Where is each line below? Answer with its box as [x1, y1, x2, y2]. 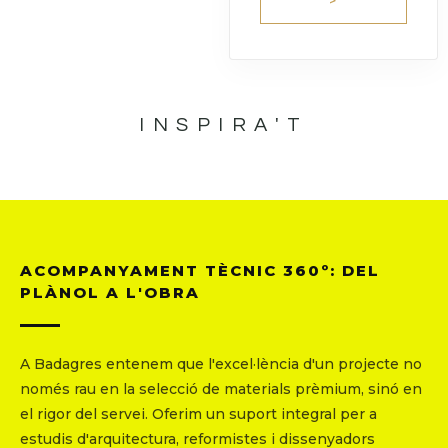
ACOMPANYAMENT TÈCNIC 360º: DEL [20, 261, 380, 281]
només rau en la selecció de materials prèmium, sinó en [20, 380, 422, 399]
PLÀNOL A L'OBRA [20, 283, 200, 303]
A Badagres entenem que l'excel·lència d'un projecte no [20, 355, 422, 374]
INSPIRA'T [139, 115, 309, 136]
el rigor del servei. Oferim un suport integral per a [20, 405, 377, 424]
